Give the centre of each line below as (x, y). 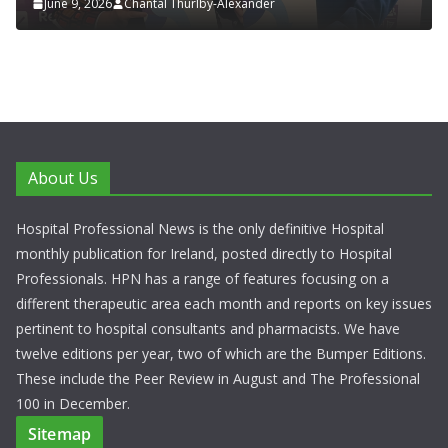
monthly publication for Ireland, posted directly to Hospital (204, 254)
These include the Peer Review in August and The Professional (218, 379)
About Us (63, 178)
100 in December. (73, 404)
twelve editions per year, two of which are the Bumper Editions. (221, 354)
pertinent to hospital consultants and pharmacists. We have (208, 329)
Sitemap (60, 434)
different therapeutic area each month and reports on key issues (224, 304)
